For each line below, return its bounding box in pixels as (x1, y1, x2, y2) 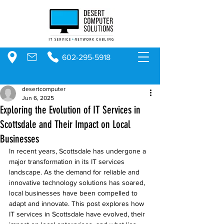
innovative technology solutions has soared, (9, 178, 147, 186)
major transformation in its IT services (9, 157, 126, 165)
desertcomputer (22, 85, 65, 92)
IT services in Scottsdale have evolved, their (9, 210, 147, 218)
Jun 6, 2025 (22, 94, 54, 101)
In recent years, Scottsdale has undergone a (9, 147, 148, 155)
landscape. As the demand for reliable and (9, 168, 141, 176)
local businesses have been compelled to (9, 189, 139, 197)
